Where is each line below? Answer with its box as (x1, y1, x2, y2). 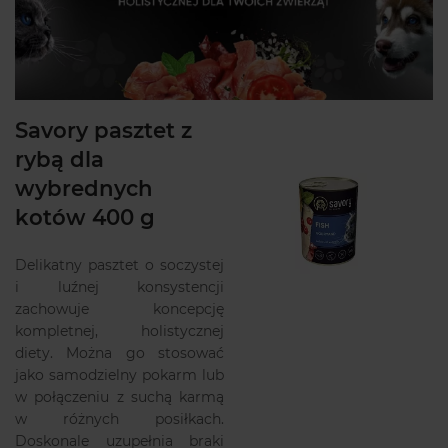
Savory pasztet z (15, 117, 192, 144)
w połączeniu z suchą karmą (15, 387, 224, 406)
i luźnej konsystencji (15, 277, 224, 296)
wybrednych (15, 175, 153, 202)
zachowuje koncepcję (15, 299, 224, 318)
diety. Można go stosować (15, 343, 224, 362)
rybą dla (15, 146, 104, 173)
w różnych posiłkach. (15, 409, 224, 428)
